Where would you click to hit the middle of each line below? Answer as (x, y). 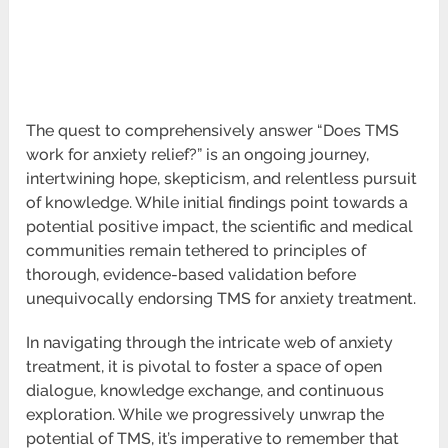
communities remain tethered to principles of (196, 251)
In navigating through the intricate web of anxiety (210, 343)
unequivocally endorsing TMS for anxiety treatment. (221, 299)
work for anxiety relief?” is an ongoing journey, (198, 155)
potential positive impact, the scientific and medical (220, 227)
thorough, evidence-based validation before (191, 275)
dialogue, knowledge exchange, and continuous (205, 391)
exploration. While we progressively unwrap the (205, 415)
